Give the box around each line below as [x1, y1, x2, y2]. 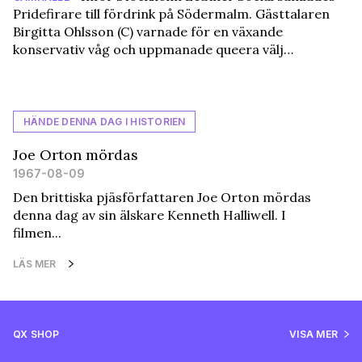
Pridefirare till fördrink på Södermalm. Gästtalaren [13, 6, 330, 23]
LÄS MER [13, 258, 56, 271]
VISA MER [289, 328, 338, 341]
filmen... [13, 225, 61, 242]
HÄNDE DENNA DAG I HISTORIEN [23, 116, 186, 128]
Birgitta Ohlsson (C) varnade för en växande [13, 23, 283, 40]
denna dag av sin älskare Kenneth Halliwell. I [13, 207, 286, 224]
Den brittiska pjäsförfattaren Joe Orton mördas [13, 189, 311, 206]
